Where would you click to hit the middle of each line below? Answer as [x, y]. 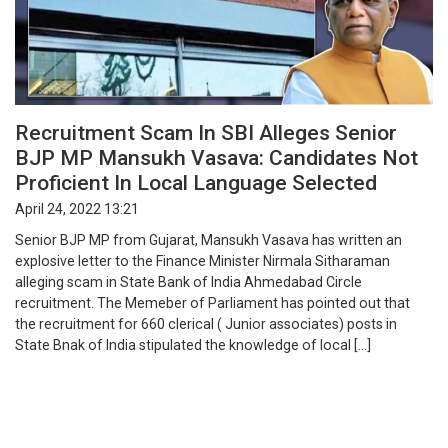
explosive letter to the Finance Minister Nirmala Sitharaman [202, 261]
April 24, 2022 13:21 [77, 209]
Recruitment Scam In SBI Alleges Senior [206, 132]
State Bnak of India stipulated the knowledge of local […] [193, 345]
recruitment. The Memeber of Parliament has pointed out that [212, 303]
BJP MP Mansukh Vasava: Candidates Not [216, 157]
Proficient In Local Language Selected [196, 182]
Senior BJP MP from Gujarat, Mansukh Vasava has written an [208, 240]
